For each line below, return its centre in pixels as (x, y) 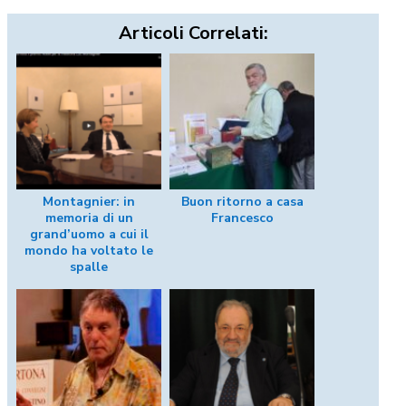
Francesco (242, 218)
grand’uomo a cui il (89, 235)
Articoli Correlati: (193, 34)
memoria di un (89, 218)
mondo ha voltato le (89, 251)
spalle (89, 267)
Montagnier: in (89, 202)
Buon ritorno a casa (242, 202)
